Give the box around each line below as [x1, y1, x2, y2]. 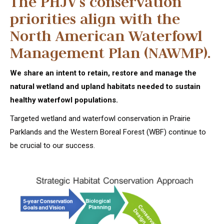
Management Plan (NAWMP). [10, 43, 211, 62]
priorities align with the [10, 9, 180, 28]
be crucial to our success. [10, 141, 95, 150]
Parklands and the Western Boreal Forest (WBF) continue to [10, 127, 206, 136]
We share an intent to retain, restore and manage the [10, 68, 196, 77]
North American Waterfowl [10, 26, 202, 45]
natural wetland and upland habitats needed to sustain [10, 82, 200, 91]
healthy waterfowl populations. [10, 95, 118, 104]
